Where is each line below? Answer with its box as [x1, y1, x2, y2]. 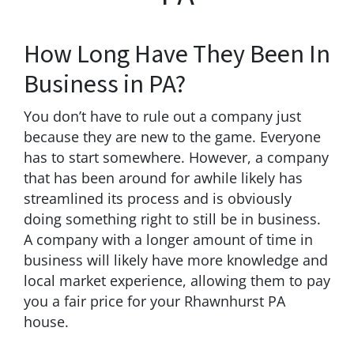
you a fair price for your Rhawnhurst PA [24, 291, 285, 311]
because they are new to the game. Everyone [24, 126, 321, 146]
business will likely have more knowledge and [24, 250, 328, 269]
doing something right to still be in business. [24, 209, 321, 228]
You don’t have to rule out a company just [24, 106, 301, 126]
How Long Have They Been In [24, 36, 330, 73]
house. [24, 311, 69, 331]
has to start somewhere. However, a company [24, 147, 329, 167]
